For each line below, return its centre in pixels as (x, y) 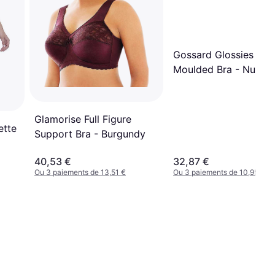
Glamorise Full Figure (83, 119)
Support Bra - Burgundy (90, 134)
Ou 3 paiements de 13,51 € (80, 172)
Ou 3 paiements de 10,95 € (219, 172)
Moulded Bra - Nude (220, 69)
